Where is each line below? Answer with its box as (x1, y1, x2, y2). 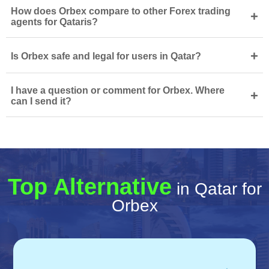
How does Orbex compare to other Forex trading (11, 6, 231, 16)
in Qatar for (171, 180, 262, 198)
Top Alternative (7, 174, 172, 199)
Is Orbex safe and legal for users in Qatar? (11, 51, 201, 61)
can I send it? (11, 96, 71, 106)
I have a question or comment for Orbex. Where (11, 85, 225, 95)
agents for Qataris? (11, 17, 98, 27)
